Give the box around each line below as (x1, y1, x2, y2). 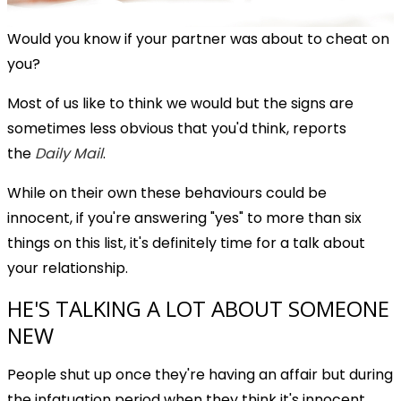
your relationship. (7, 257, 128, 278)
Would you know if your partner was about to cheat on (7, 28, 389, 49)
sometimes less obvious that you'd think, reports (7, 117, 346, 139)
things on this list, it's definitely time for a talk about (7, 232, 365, 253)
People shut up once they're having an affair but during (7, 363, 393, 385)
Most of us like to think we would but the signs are (7, 92, 354, 114)
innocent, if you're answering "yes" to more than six (7, 207, 362, 228)
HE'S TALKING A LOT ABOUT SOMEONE (7, 293, 389, 323)
